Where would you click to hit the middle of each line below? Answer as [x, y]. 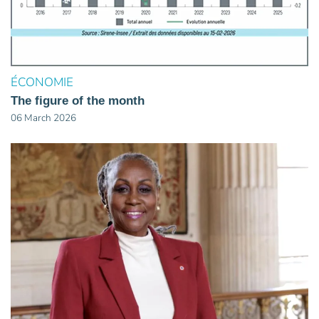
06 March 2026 [43, 118]
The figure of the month [78, 101]
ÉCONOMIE [42, 83]
